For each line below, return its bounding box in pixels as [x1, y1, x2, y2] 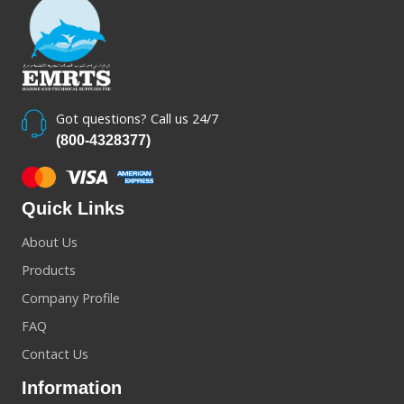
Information [22, 377, 122, 398]
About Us [22, 233, 78, 251]
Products [22, 261, 76, 279]
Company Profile [22, 289, 120, 307]
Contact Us [22, 344, 88, 363]
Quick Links [22, 197, 124, 218]
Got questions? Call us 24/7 [56, 109, 218, 127]
